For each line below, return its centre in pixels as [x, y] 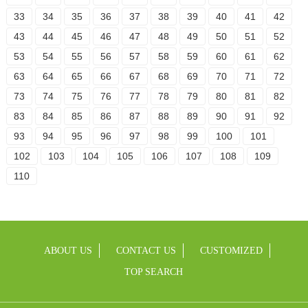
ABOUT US [68, 251]
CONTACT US [146, 251]
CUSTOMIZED [232, 251]
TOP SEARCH [154, 272]
